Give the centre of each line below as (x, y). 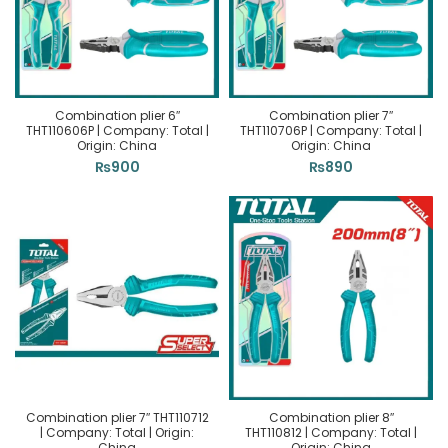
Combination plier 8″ (331, 417)
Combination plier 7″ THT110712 (117, 417)
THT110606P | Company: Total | (117, 130)
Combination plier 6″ (117, 115)
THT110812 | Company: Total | (331, 432)
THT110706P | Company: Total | (331, 130)
